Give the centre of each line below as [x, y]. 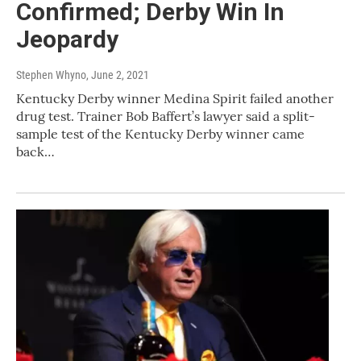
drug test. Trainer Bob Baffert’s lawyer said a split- [166, 116]
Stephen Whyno [51, 75]
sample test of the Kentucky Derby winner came [160, 134]
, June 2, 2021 [118, 75]
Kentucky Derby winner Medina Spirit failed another [175, 99]
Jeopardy [67, 39]
